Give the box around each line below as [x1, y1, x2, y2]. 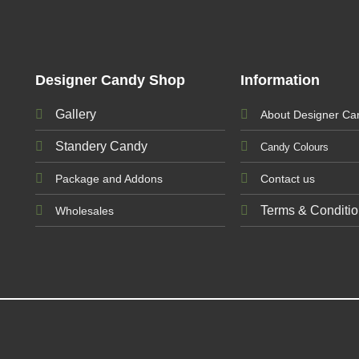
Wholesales [54, 204, 114, 217]
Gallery [54, 107, 96, 121]
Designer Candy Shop [34, 71, 185, 88]
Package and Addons [54, 171, 163, 185]
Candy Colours [260, 140, 329, 153]
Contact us [260, 171, 316, 185]
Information [240, 71, 321, 88]
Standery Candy [54, 139, 147, 153]
